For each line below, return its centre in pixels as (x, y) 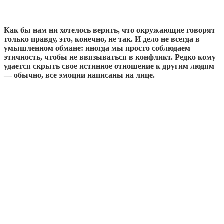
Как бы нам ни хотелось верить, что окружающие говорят (110, 30)
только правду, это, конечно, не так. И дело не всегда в (102, 39)
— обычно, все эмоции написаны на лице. (79, 75)
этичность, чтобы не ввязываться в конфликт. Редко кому (110, 57)
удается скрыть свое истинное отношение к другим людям (109, 66)
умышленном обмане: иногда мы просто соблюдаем (97, 48)
